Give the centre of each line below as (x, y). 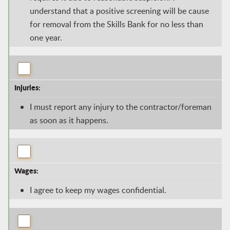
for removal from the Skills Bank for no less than (116, 24)
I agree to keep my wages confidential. (98, 190)
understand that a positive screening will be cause (119, 11)
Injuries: (27, 88)
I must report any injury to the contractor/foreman (120, 107)
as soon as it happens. (69, 120)
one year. (46, 37)
